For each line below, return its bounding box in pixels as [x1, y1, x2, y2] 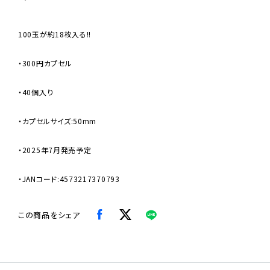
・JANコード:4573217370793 [18, 174, 120, 184]
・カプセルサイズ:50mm [18, 116, 97, 127]
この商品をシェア [18, 209, 80, 221]
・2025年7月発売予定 [18, 145, 92, 155]
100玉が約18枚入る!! [18, 29, 92, 40]
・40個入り [18, 87, 54, 98]
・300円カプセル [18, 58, 72, 69]
